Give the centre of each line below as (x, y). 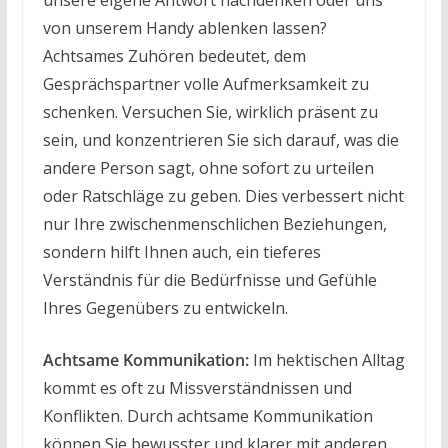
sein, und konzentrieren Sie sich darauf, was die (220, 139)
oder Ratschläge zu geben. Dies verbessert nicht (223, 195)
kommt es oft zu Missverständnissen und (197, 387)
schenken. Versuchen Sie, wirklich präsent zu (210, 111)
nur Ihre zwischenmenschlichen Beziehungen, (214, 223)
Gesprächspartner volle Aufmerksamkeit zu (205, 83)
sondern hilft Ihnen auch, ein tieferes (181, 251)
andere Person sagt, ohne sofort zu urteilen (208, 167)
